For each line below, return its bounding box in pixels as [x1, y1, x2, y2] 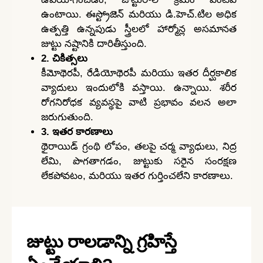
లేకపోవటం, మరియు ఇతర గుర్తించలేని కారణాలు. [41, 170, 233, 182]
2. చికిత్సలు [41, 53, 87, 65]
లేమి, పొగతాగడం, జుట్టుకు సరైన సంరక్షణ [41, 156, 237, 167]
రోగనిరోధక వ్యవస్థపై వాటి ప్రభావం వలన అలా [41, 97, 237, 109]
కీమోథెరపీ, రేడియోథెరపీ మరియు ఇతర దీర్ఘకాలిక [41, 68, 237, 79]
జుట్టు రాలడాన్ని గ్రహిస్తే [26, 232, 177, 252]
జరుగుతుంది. [41, 112, 93, 123]
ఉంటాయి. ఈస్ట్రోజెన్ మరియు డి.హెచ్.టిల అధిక [41, 9, 237, 21]
